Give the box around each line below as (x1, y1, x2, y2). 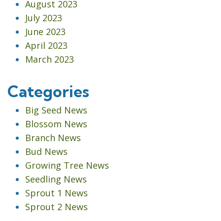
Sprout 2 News (25, 200, 88, 213)
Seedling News (25, 173, 87, 185)
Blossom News (25, 117, 87, 130)
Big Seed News (25, 104, 87, 116)
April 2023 (25, 39, 68, 51)
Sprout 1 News (25, 186, 88, 199)
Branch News (25, 131, 81, 144)
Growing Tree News (25, 159, 109, 171)
